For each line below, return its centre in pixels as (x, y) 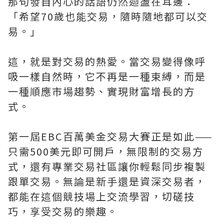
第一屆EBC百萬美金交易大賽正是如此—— (110, 136)
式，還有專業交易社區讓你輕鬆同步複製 (107, 166)
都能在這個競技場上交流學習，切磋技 (101, 196)
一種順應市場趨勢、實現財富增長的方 (101, 91)
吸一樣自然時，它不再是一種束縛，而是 (107, 76)
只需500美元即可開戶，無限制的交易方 (106, 151)
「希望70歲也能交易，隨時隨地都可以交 (108, 16)
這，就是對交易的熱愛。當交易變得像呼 (107, 61)
